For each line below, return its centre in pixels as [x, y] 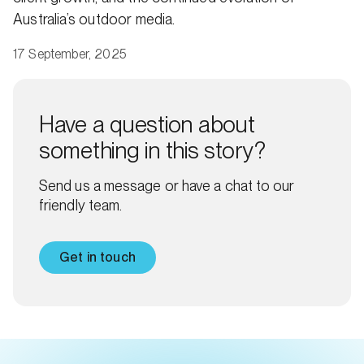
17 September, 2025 [70, 54]
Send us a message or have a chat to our [167, 186]
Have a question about [147, 124]
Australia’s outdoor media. [94, 19]
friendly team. [81, 205]
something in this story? [152, 150]
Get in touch [97, 257]
